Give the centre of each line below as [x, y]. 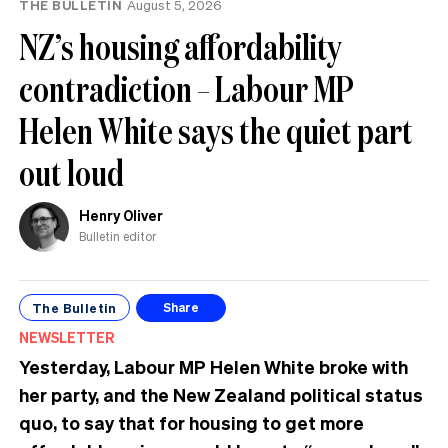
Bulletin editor [117, 237]
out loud [71, 172]
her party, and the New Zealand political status [221, 394]
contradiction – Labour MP [186, 88]
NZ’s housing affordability [180, 46]
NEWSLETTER [66, 336]
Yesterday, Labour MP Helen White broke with [213, 366]
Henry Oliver [121, 215]
